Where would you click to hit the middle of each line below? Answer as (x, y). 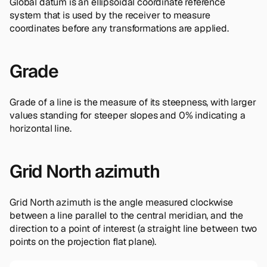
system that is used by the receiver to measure (110, 15)
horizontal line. (41, 128)
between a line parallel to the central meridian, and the (127, 215)
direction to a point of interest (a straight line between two (133, 228)
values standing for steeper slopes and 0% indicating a (128, 115)
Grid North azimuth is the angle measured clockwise (121, 202)
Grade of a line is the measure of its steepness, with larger (133, 102)
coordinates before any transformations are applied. (119, 28)
